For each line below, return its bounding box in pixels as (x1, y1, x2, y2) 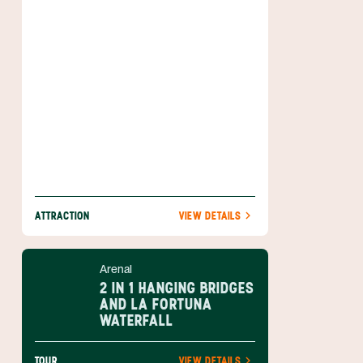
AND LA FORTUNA (100, 294, 212, 314)
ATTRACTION (35, 209, 90, 223)
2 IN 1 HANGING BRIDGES (100, 278, 254, 297)
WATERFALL (100, 310, 173, 330)
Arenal (100, 263, 132, 275)
